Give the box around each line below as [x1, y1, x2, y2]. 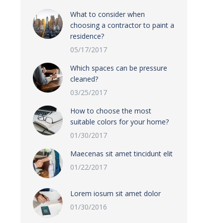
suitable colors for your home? [70, 117, 169, 126]
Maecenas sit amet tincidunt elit [70, 149, 173, 158]
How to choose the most [70, 106, 151, 115]
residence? [70, 31, 104, 41]
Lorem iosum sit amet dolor [70, 189, 161, 198]
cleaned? [70, 74, 98, 84]
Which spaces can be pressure [70, 63, 167, 73]
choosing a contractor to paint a [70, 20, 174, 30]
